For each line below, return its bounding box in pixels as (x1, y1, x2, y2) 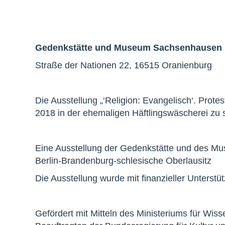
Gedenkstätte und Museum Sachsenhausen (35, 42, 222, 53)
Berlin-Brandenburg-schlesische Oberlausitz (35, 155, 211, 166)
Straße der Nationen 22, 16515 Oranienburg (35, 60, 212, 70)
